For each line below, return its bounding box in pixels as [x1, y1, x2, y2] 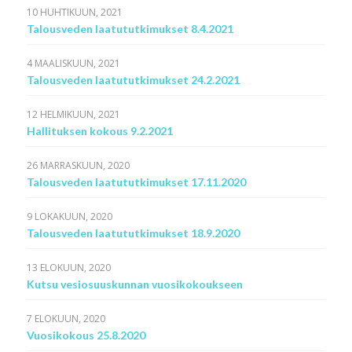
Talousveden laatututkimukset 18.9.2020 [26, 226, 240, 240]
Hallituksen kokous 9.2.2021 [26, 124, 173, 137]
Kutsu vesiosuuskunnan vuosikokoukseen [26, 277, 243, 291]
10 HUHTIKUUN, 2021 [26, 5, 123, 19]
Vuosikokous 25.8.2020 [26, 328, 145, 342]
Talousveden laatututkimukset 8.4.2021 [26, 22, 233, 35]
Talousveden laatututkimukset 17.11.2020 [26, 175, 246, 189]
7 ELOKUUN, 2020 [26, 312, 105, 325]
